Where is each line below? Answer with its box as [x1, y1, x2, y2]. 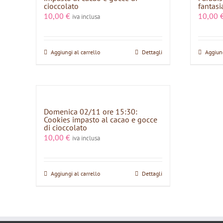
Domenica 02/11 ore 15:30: [44, 107, 137, 116]
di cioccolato [44, 122, 87, 132]
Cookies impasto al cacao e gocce [44, 114, 157, 124]
